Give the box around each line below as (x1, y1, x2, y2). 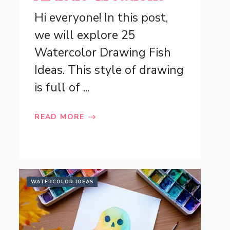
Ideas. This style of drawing (34, 62, 184, 79)
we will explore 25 (34, 27, 136, 44)
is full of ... (34, 80, 90, 96)
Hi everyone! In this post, (34, 10, 168, 26)
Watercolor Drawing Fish (34, 45, 171, 61)
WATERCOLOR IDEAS (31, 178, 94, 186)
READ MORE (34, 112, 85, 122)
